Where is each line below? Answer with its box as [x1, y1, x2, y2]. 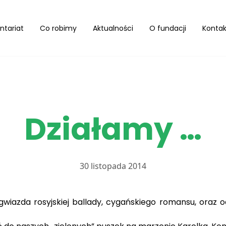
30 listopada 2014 [80, 160, 146, 172]
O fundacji [149, 23, 186, 33]
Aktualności [93, 23, 133, 33]
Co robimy [40, 23, 77, 33]
